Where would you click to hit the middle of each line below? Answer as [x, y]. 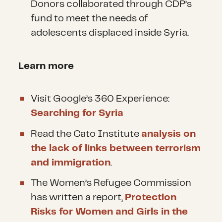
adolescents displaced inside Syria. [110, 33]
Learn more [46, 66]
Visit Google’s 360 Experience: [100, 99]
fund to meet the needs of [89, 19]
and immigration [71, 163]
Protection [151, 198]
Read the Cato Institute [86, 134]
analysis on [169, 134]
